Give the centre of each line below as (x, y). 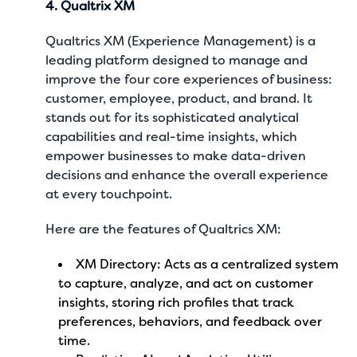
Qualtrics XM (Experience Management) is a (181, 41)
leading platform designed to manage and (177, 60)
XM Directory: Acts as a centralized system (208, 264)
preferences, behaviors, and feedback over (190, 322)
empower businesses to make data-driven (176, 156)
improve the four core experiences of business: (189, 79)
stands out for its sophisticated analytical (173, 118)
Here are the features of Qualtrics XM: (164, 229)
